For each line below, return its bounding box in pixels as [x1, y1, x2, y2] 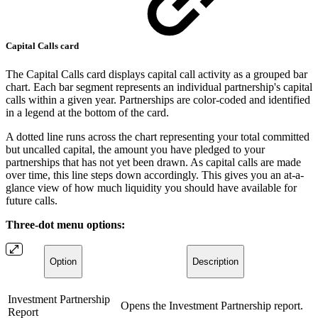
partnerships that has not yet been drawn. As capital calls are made [6, 155, 301, 168]
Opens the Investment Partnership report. [121, 299, 303, 312]
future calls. [6, 194, 57, 207]
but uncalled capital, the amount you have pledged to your [6, 143, 265, 155]
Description [192, 256, 238, 267]
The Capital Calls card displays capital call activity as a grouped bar [6, 67, 307, 80]
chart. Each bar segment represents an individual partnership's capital [6, 80, 312, 93]
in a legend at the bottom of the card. [6, 106, 169, 119]
